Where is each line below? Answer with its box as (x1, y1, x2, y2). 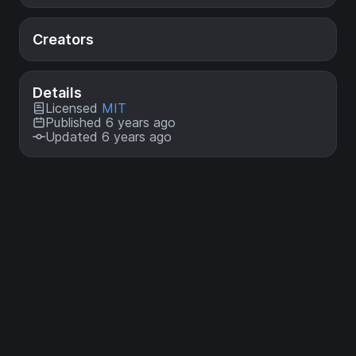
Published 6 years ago (45, 114, 176, 130)
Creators (33, 31, 94, 48)
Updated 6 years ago (45, 129, 172, 145)
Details (33, 84, 82, 101)
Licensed (45, 100, 102, 116)
